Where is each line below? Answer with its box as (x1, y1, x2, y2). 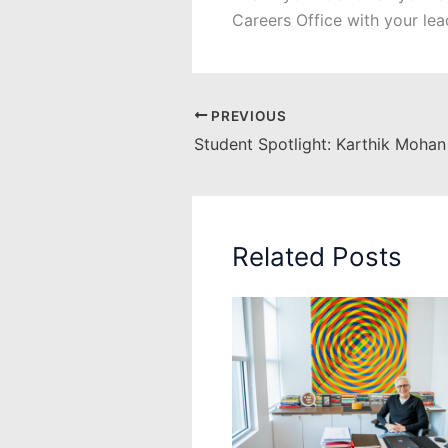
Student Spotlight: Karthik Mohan (194, 134, 446, 155)
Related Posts (232, 241, 402, 273)
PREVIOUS (207, 107, 287, 124)
